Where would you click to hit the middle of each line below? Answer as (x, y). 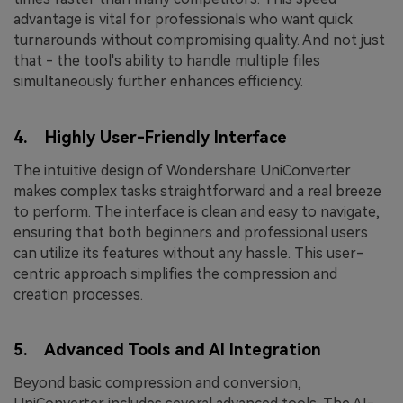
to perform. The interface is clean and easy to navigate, (197, 211)
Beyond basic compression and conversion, (157, 382)
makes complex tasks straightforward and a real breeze (197, 191)
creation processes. (78, 294)
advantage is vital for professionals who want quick (183, 20)
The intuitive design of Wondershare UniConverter (182, 170)
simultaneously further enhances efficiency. (158, 82)
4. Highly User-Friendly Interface (150, 137)
